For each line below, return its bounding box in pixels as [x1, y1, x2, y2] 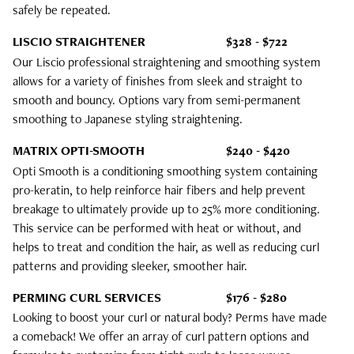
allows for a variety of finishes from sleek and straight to [13, 72, 302, 89]
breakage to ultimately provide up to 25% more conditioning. [13, 200, 320, 217]
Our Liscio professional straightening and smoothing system [13, 53, 321, 70]
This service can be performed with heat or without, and [13, 219, 301, 236]
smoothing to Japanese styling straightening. [13, 110, 243, 127]
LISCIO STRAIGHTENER [13, 33, 145, 51]
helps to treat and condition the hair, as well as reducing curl [13, 238, 319, 255]
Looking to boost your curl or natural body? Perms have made [13, 309, 327, 326]
